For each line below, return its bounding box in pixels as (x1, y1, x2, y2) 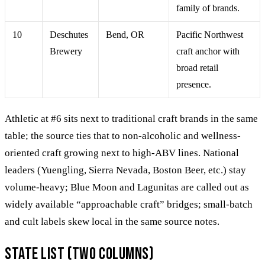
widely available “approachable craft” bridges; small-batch (5, 198, 253, 210)
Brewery (50, 46, 82, 56)
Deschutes (50, 29, 88, 40)
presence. (176, 79, 211, 89)
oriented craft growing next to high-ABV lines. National (5, 147, 239, 159)
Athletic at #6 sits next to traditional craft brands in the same (5, 112, 258, 124)
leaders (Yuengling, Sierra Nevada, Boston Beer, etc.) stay (5, 164, 246, 176)
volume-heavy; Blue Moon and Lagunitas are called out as (5, 181, 249, 193)
